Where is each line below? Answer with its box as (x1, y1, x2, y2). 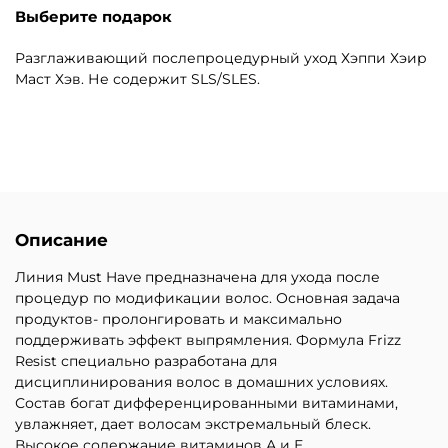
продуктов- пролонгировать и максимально (15, 310, 342, 329)
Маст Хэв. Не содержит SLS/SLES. (15, 69, 260, 88)
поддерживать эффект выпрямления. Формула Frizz (15, 331, 401, 350)
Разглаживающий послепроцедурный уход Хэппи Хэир (15, 48, 427, 67)
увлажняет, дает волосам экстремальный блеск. (15, 415, 371, 434)
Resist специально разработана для (15, 352, 277, 371)
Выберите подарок (15, 6, 172, 26)
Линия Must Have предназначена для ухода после (15, 268, 380, 287)
